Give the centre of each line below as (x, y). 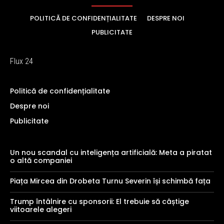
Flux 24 (21, 61)
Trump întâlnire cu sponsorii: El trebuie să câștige (99, 201)
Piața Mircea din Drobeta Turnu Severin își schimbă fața (110, 181)
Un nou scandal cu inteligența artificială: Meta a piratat (111, 152)
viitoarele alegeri (41, 209)
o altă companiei (41, 160)
